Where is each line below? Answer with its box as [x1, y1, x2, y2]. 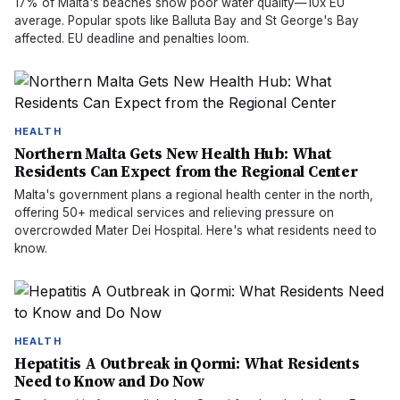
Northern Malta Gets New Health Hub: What [14, 143, 332, 164]
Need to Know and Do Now [14, 371, 204, 392]
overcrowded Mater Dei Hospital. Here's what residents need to [14, 223, 377, 237]
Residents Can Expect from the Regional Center [14, 161, 358, 182]
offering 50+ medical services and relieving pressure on [14, 205, 334, 220]
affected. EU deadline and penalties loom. [14, 31, 249, 46]
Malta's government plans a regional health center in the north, [14, 187, 373, 202]
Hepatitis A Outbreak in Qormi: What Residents [14, 353, 360, 374]
